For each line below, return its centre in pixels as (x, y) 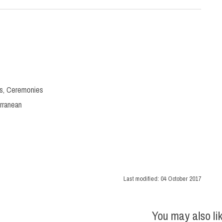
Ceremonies (25, 90)
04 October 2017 (181, 179)
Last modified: (142, 179)
